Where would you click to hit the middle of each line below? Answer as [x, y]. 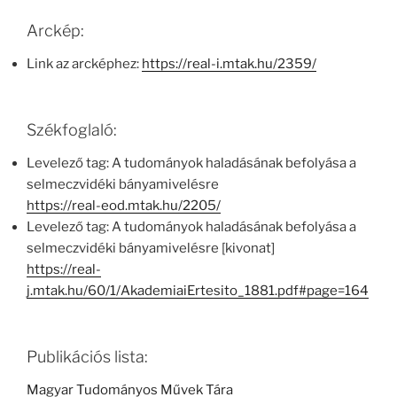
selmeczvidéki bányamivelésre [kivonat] [151, 249]
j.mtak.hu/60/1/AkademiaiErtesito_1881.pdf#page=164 [198, 291]
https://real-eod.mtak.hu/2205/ [124, 206]
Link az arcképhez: [84, 64]
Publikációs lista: [87, 356]
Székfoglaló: [72, 129]
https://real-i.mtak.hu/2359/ [229, 64]
